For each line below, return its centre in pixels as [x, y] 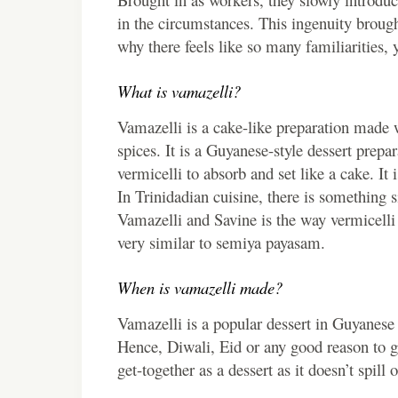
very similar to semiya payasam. [221, 242]
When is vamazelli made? [200, 287]
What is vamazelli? [179, 91]
